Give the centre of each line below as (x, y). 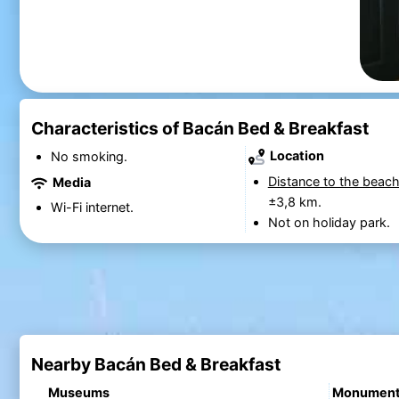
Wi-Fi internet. (92, 207)
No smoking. (89, 157)
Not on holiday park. (329, 222)
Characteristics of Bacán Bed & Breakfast (199, 128)
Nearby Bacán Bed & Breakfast (155, 365)
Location (295, 156)
